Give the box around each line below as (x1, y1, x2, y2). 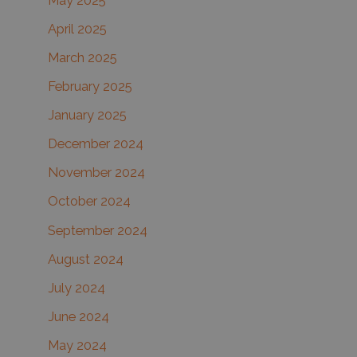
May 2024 (48, 337, 107, 353)
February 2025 (48, 79, 132, 95)
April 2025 (48, 21, 107, 37)
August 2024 (48, 251, 124, 267)
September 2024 (48, 222, 147, 238)
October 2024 (48, 194, 131, 210)
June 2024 (48, 308, 109, 324)
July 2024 (48, 280, 105, 296)
